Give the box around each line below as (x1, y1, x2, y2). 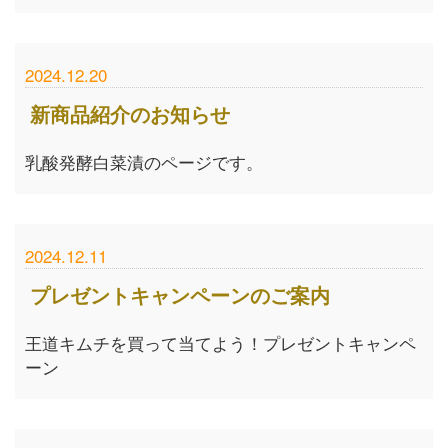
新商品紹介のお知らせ (30, 99, 230, 128)
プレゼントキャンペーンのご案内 (30, 280, 330, 309)
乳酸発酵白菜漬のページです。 (25, 149, 263, 174)
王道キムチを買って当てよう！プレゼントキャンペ (25, 330, 416, 355)
